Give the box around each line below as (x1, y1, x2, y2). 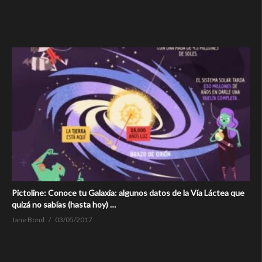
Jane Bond (12, 215, 44, 225)
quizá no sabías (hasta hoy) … (12, 199, 116, 210)
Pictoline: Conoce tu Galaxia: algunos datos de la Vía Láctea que (12, 188, 244, 198)
